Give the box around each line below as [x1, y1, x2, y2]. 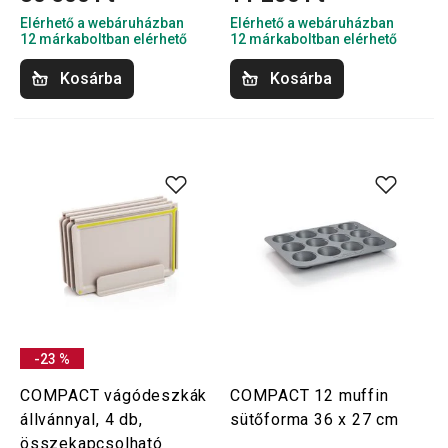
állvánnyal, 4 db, [20, 410, 143, 429]
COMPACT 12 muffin [230, 386, 389, 405]
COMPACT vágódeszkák [20, 386, 208, 405]
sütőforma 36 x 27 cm [230, 410, 399, 429]
